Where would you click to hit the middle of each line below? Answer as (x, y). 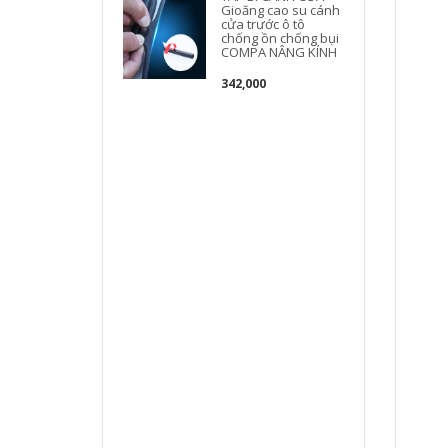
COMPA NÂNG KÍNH (279, 52)
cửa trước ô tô (263, 24)
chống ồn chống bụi (280, 38)
